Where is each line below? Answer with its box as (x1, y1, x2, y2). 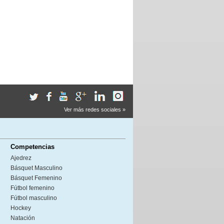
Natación (10, 214, 35, 221)
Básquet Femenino (10, 174, 62, 181)
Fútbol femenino (10, 184, 54, 191)
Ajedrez (10, 154, 31, 161)
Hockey (10, 204, 31, 211)
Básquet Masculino (10, 164, 62, 171)
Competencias (10, 143, 54, 150)
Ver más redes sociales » (64, 106, 125, 112)
